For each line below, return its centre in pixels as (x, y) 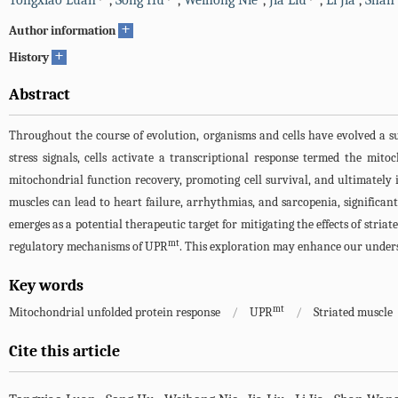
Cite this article (64, 351)
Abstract (40, 95)
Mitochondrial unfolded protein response (115, 312)
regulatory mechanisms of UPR (88, 247)
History (29, 57)
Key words (46, 286)
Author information (62, 31)
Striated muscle (353, 312)
